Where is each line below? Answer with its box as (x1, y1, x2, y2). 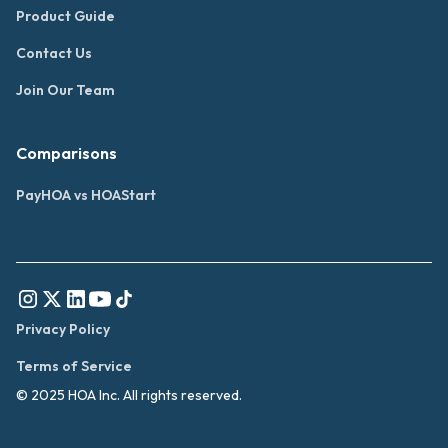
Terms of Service (16, 357, 132, 376)
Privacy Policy (16, 320, 110, 339)
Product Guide (16, 7, 115, 26)
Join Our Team (16, 81, 115, 100)
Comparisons (16, 143, 117, 164)
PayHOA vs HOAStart (16, 186, 156, 205)
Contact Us (16, 44, 92, 63)
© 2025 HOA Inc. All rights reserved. (16, 386, 242, 405)
